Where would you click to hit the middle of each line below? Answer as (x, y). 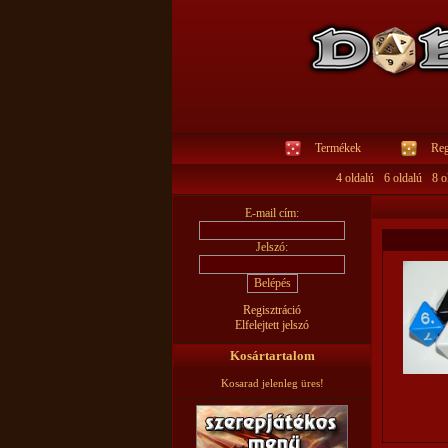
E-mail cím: (272, 213)
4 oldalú (354, 178)
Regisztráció (272, 310)
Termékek (337, 148)
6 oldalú (402, 178)
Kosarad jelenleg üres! (272, 383)
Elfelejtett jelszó (272, 325)
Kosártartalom (272, 355)
